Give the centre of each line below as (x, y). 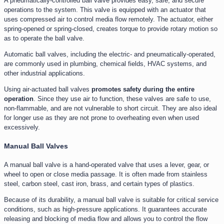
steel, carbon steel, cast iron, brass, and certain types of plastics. (99, 184)
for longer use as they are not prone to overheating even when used (101, 118)
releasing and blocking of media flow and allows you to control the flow (106, 219)
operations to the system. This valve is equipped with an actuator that (105, 10)
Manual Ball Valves (36, 146)
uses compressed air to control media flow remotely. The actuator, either (108, 19)
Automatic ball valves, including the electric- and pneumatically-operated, (110, 54)
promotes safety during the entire (143, 89)
